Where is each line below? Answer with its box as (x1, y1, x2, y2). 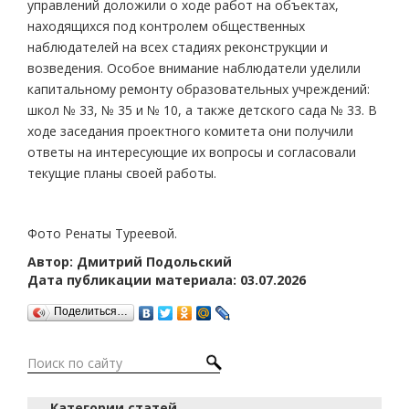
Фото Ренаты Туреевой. (27, 225, 177, 243)
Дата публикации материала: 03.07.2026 (27, 271, 306, 289)
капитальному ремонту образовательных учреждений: (27, 80, 370, 99)
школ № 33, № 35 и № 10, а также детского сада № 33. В (27, 101, 377, 120)
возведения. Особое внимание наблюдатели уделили (27, 59, 361, 78)
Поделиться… (54, 305, 128, 319)
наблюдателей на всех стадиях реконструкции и (27, 38, 328, 57)
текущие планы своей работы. (27, 164, 216, 183)
